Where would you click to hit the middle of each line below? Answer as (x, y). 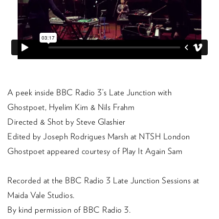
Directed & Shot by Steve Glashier (66, 122)
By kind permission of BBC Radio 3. (69, 210)
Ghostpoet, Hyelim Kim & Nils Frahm (71, 107)
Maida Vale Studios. (41, 195)
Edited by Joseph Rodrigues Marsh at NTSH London (99, 137)
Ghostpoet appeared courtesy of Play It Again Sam (95, 151)
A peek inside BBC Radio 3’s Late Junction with (89, 93)
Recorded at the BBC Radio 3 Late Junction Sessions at (103, 181)
